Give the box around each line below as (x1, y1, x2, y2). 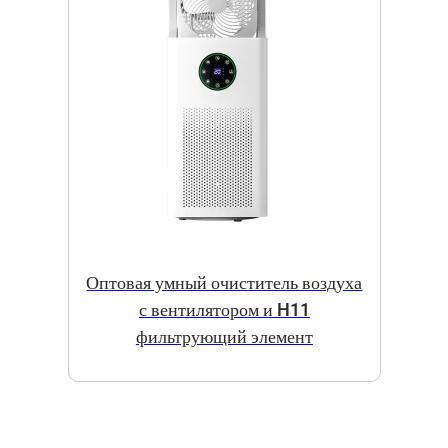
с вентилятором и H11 (138, 297, 310, 325)
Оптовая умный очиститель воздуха (86, 270, 363, 298)
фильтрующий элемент (135, 324, 313, 352)
